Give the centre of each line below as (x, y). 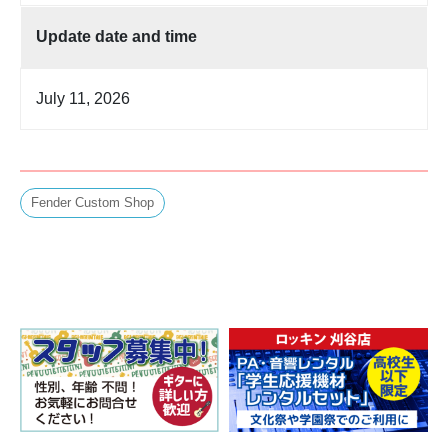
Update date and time (116, 36)
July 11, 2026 (83, 98)
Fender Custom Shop (92, 202)
